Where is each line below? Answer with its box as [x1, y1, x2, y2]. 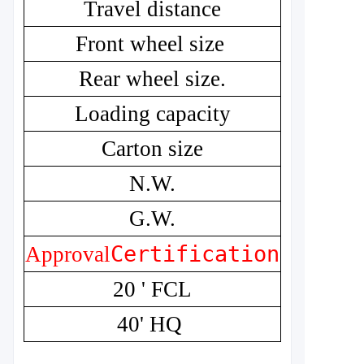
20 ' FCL [113, 277, 192, 301]
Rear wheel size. [79, 67, 226, 91]
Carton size [102, 136, 203, 161]
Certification [110, 241, 279, 266]
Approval [25, 242, 110, 266]
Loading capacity [74, 102, 231, 126]
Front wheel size [75, 32, 224, 56]
